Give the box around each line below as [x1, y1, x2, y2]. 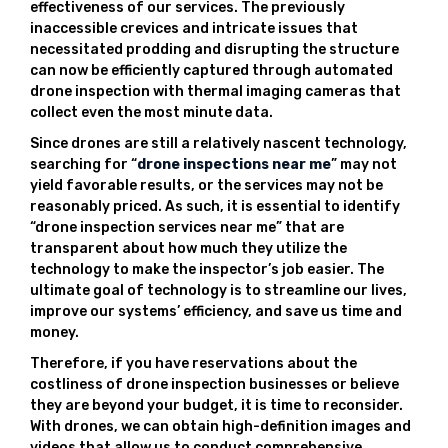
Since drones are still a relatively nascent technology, [30, 135, 407, 152]
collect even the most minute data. [30, 104, 273, 121]
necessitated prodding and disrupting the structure [30, 41, 399, 58]
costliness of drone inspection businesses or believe [30, 376, 399, 393]
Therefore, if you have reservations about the [30, 355, 357, 372]
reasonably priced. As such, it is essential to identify [30, 198, 400, 215]
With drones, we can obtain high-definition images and [30, 418, 411, 435]
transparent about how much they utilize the [30, 240, 347, 257]
